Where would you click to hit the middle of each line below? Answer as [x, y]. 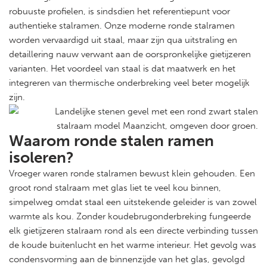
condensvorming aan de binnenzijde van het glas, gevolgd [127, 259]
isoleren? [41, 158]
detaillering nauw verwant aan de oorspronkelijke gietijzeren [130, 54]
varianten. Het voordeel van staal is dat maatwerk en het [122, 69]
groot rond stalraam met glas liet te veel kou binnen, [115, 188]
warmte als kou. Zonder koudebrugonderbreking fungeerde [130, 216]
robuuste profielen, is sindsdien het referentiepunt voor [119, 11]
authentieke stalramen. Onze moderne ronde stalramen [122, 26]
